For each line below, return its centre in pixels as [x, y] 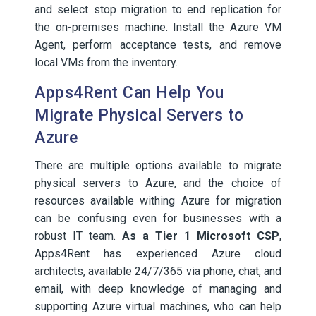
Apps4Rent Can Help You [129, 93]
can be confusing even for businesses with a [158, 218]
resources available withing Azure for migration [158, 201]
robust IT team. [78, 236]
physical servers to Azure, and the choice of [158, 183]
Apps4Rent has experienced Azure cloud [158, 254]
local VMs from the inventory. [106, 62]
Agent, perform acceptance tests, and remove [158, 45]
